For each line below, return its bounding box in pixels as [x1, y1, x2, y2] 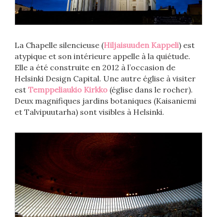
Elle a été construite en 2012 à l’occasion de [15, 62, 175, 73]
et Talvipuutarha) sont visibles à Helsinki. [15, 107, 164, 117]
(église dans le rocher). [109, 85, 193, 95]
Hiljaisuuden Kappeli [104, 40, 179, 50]
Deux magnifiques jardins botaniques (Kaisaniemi [15, 96, 196, 106]
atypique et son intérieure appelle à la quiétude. [15, 51, 190, 62]
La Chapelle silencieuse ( [15, 40, 104, 50]
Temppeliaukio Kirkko [28, 85, 109, 95]
